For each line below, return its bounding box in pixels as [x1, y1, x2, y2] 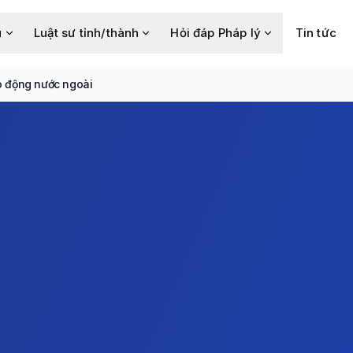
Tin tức [295, 25, 336, 40]
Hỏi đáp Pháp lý [170, 25, 261, 40]
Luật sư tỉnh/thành [33, 25, 139, 40]
